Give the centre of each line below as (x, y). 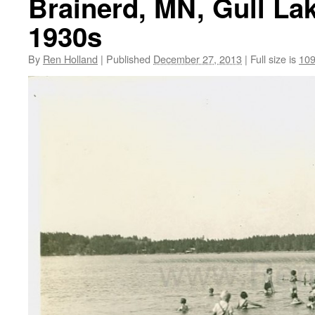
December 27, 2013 (198, 59)
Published (128, 59)
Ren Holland (70, 59)
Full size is (273, 59)
